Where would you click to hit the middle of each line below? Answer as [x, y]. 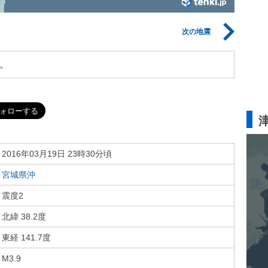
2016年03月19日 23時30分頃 [57, 154]
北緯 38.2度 [24, 217]
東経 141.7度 [26, 237]
